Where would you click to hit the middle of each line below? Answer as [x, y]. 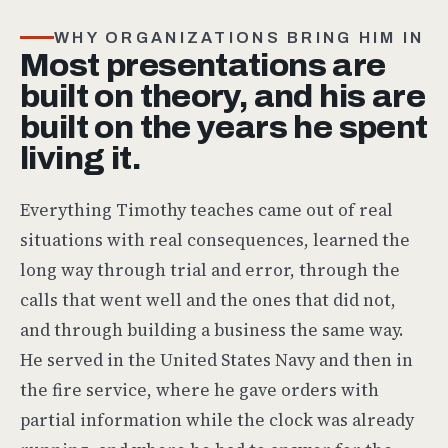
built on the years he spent [224, 127]
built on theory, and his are [222, 96]
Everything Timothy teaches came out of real [206, 209]
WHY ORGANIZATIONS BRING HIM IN [239, 37]
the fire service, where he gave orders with [199, 389]
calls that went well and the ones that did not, [208, 299]
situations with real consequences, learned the [215, 239]
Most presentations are [203, 65]
